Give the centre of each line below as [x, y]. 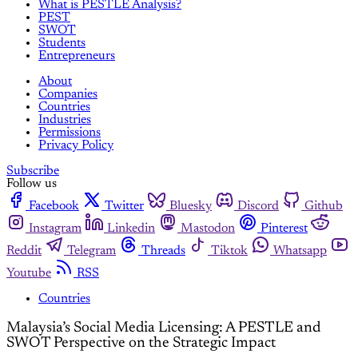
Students [62, 44]
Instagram [55, 229]
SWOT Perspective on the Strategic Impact [141, 343]
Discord [258, 207]
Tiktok [229, 251]
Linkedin [131, 229]
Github [324, 207]
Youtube [29, 274]
